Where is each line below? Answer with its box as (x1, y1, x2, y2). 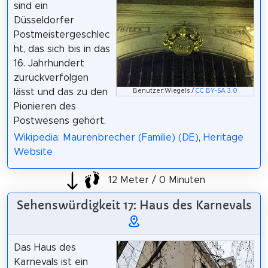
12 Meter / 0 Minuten (105, 175, 205, 185)
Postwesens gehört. (13, 115, 106, 126)
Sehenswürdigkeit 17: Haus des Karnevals (16, 198, 252, 213)
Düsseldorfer (13, 15, 74, 25)
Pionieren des (13, 101, 76, 111)
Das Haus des (13, 243, 76, 253)
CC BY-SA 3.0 (196, 88, 238, 95)
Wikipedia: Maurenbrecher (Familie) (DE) (13, 133, 199, 143)
